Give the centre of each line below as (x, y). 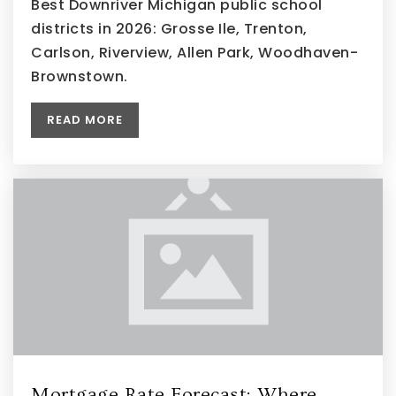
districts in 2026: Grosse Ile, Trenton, (169, 29)
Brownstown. (80, 77)
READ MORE (85, 120)
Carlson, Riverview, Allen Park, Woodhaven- (194, 53)
